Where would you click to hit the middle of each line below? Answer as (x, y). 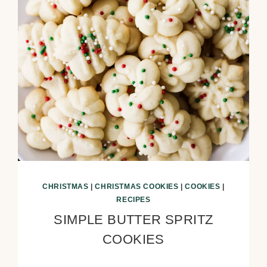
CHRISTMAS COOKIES (137, 186)
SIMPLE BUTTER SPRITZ (133, 219)
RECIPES (133, 199)
